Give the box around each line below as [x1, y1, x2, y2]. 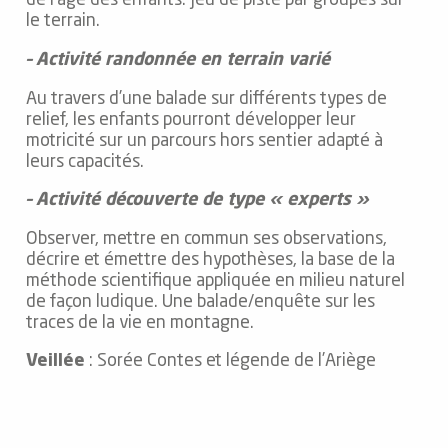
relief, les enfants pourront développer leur [26, 111, 357, 129]
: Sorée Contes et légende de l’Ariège [85, 353, 377, 371]
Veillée [26, 353, 86, 371]
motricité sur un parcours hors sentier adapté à [26, 132, 384, 150]
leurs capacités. [26, 153, 145, 171]
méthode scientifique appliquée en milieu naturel [26, 272, 406, 290]
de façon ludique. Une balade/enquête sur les [26, 293, 376, 311]
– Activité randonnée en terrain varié [26, 51, 331, 69]
